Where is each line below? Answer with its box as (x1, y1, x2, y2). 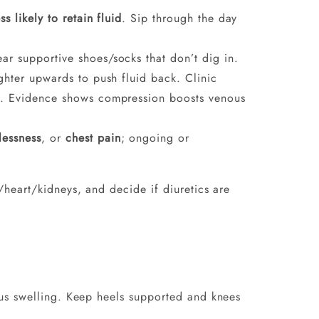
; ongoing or (120, 129, 190, 146)
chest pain (65, 129, 121, 146)
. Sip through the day (122, 9, 238, 26)
